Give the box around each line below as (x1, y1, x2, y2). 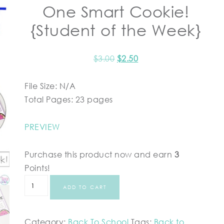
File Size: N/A (24, 81, 76, 91)
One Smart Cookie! (42, 2, 189, 21)
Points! (24, 163, 50, 173)
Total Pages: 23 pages (24, 94, 113, 104)
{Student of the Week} (30, 20, 201, 39)
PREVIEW (24, 122, 60, 132)
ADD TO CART (63, 184, 107, 190)
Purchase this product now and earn (24, 149, 174, 159)
